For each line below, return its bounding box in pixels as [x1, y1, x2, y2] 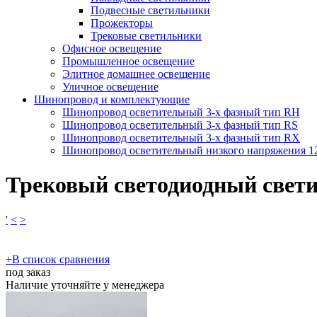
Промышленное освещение [62, 54, 195, 67]
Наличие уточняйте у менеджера [6, 278, 164, 291]
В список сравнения [12, 253, 110, 265]
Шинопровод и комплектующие [34, 93, 190, 105]
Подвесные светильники [91, 4, 210, 16]
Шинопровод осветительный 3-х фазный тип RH [62, 105, 300, 118]
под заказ [6, 265, 50, 278]
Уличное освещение [62, 80, 158, 93]
